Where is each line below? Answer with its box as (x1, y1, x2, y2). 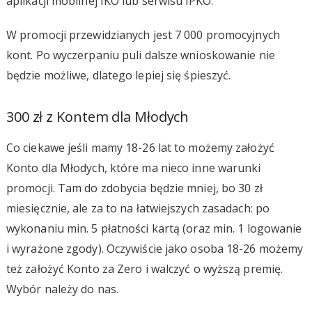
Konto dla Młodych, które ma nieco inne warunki (6, 159, 261, 175)
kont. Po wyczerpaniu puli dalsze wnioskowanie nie (6, 47, 275, 63)
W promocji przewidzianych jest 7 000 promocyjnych (6, 26, 280, 42)
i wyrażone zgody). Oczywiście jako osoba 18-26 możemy (6, 240, 304, 256)
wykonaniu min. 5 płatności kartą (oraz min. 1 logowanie (6, 220, 302, 236)
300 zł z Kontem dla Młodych (6, 107, 189, 126)
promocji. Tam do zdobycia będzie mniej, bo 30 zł (6, 180, 263, 196)
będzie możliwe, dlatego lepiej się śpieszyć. (6, 67, 231, 83)
